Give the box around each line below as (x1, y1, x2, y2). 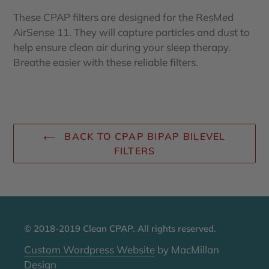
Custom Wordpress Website (24, 243, 155, 256)
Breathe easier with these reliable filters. (13, 56, 198, 69)
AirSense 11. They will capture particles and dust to (13, 26, 250, 39)
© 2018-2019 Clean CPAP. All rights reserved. (24, 223, 216, 235)
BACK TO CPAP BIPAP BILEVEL (61, 130, 226, 143)
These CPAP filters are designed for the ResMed (13, 11, 234, 24)
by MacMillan (155, 243, 219, 256)
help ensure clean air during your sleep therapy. (13, 41, 231, 54)
